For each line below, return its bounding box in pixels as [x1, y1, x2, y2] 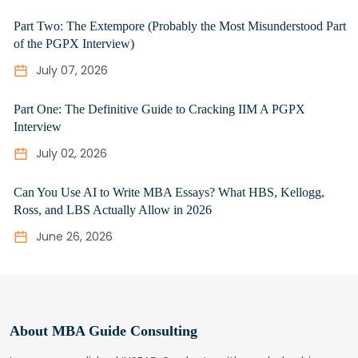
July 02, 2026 [36, 145, 107, 162]
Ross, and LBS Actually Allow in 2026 [14, 203, 212, 217]
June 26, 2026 [36, 229, 113, 245]
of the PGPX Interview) [14, 37, 134, 51]
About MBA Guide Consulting [10, 323, 197, 340]
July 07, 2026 [36, 62, 108, 79]
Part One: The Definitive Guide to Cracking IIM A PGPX [14, 102, 305, 117]
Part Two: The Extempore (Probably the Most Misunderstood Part [14, 19, 346, 34]
